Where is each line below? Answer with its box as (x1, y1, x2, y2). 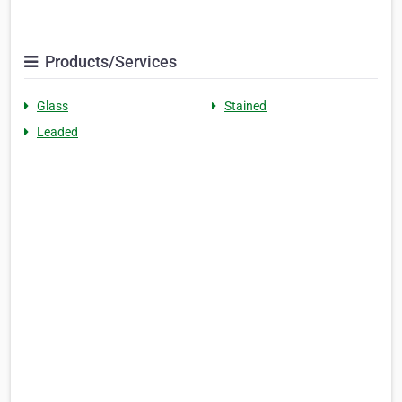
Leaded (37, 124, 78, 139)
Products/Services (41, 51, 177, 71)
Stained (224, 98, 267, 113)
